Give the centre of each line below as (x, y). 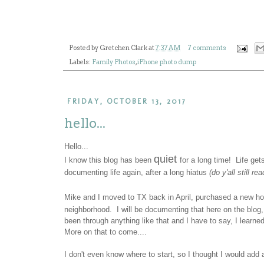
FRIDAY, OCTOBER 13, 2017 (127, 102)
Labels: (80, 62)
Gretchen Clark (123, 48)
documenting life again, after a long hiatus (137, 172)
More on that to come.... (105, 232)
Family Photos (114, 62)
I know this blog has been (109, 160)
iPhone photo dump (167, 62)
